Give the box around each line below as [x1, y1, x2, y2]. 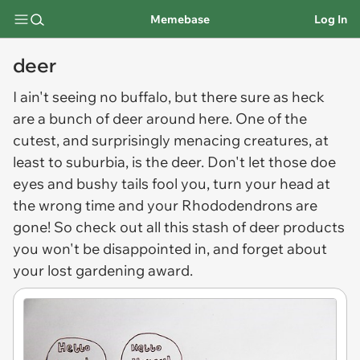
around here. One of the [143, 109, 307, 128]
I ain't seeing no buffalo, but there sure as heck [13, 88, 325, 106]
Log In [314, 11, 347, 27]
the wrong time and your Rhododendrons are [13, 196, 317, 215]
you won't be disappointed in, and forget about [13, 239, 327, 258]
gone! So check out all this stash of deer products [13, 218, 345, 236]
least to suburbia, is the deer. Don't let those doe [13, 153, 336, 171]
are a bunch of [13, 109, 112, 128]
